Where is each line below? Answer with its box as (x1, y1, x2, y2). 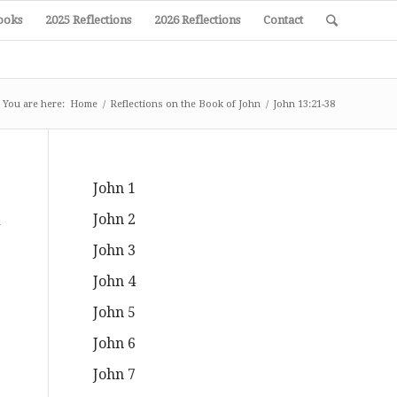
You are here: (3, 98, 65, 110)
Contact (263, 13, 303, 27)
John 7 (93, 366, 136, 383)
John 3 (93, 242, 136, 259)
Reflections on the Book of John (110, 98, 261, 110)
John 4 (93, 273, 136, 290)
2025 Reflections (45, 13, 131, 27)
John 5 (93, 304, 136, 321)
